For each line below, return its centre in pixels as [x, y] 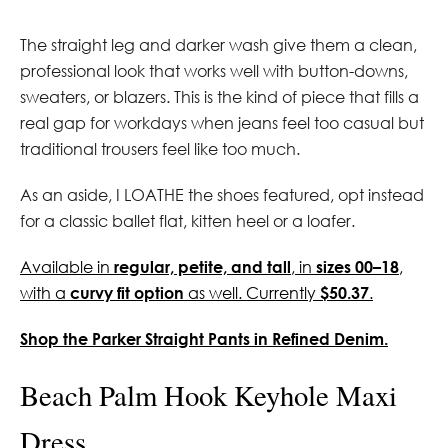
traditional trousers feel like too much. [160, 148]
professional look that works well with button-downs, [214, 70]
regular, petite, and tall [202, 266]
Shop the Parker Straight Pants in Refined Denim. [204, 338]
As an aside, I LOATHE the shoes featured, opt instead [222, 194]
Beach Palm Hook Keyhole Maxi [208, 394]
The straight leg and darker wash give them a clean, [218, 44]
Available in [67, 266]
